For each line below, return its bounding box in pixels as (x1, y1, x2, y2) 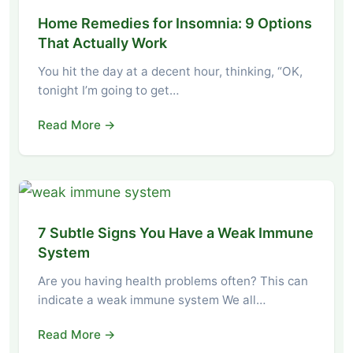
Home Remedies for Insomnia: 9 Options (38, 15, 312, 32)
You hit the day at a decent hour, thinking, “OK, (38, 64, 303, 79)
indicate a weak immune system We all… (38, 292, 266, 307)
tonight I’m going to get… (38, 83, 179, 98)
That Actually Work (38, 35, 167, 51)
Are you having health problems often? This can (38, 273, 308, 288)
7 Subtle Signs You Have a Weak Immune (38, 225, 314, 241)
